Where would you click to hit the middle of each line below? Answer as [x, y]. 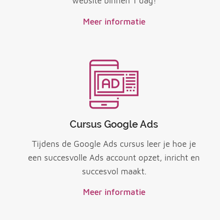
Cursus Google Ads [114, 124]
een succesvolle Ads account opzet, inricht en [114, 157]
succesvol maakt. [114, 171]
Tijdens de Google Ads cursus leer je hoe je [114, 144]
